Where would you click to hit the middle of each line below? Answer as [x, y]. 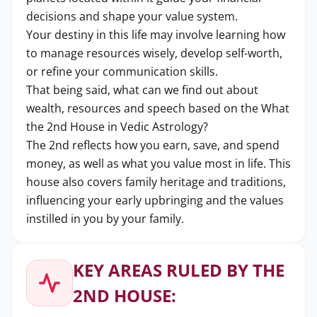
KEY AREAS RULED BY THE [179, 270]
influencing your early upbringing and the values [155, 200]
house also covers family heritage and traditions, [156, 182]
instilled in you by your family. [105, 219]
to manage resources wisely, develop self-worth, [154, 53]
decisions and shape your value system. [132, 16]
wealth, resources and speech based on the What [158, 108]
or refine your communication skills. [122, 71]
